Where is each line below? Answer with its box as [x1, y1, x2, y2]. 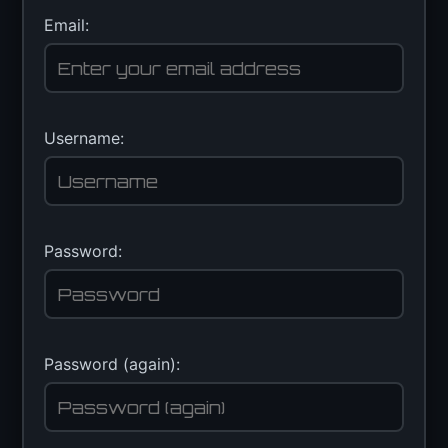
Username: [44, 128, 125, 148]
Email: [44, 15, 90, 35]
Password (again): [44, 354, 181, 374]
